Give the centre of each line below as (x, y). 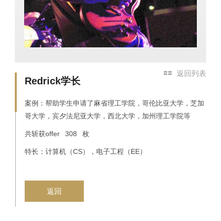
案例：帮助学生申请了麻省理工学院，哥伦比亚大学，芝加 (114, 103)
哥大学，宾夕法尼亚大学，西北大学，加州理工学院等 (108, 116)
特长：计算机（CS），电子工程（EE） (86, 152)
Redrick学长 (53, 81)
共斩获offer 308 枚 (57, 134)
